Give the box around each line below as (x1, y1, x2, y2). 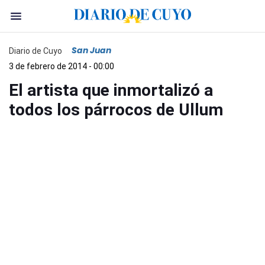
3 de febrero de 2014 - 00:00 (9, 62, 114, 71)
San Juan (72, 44, 111, 56)
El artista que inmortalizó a (9, 80, 213, 100)
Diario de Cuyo (9, 46, 62, 56)
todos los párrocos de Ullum (9, 100, 223, 119)
